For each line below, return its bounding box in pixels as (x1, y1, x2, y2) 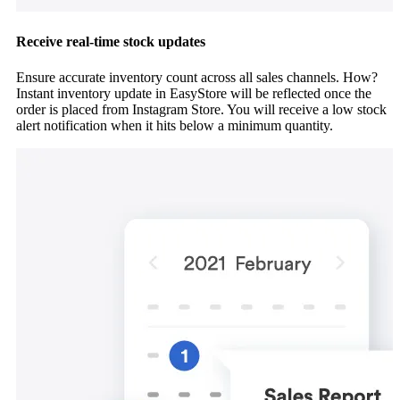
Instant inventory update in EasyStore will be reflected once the (16, 85, 371, 101)
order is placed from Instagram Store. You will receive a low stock (16, 101, 387, 117)
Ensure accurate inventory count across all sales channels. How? (16, 69, 378, 85)
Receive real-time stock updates (16, 34, 205, 50)
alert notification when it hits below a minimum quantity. (16, 117, 333, 133)
